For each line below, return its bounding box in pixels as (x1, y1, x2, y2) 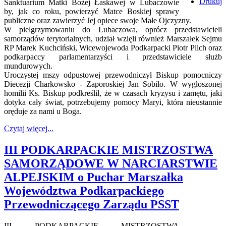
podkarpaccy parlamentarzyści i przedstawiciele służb (4, 52, 222, 61)
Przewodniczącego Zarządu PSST (4, 197, 179, 211)
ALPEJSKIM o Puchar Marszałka (4, 170, 183, 184)
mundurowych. (4, 62, 52, 70)
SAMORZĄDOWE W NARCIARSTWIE (4, 156, 217, 170)
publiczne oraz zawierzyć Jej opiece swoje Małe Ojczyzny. (4, 16, 191, 25)
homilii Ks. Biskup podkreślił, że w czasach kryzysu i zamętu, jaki (4, 89, 222, 97)
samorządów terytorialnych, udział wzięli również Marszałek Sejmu (4, 34, 222, 43)
